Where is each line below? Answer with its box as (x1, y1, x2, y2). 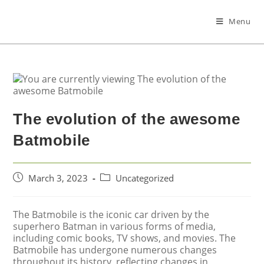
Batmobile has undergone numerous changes (13, 243, 217, 256)
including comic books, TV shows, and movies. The (13, 232, 236, 245)
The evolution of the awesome (13, 110, 240, 128)
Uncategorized (115, 173, 174, 184)
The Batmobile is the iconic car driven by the (13, 208, 210, 221)
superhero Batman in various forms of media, (13, 220, 216, 233)
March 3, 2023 (28, 173, 88, 184)
